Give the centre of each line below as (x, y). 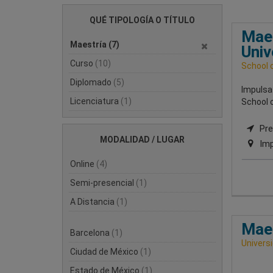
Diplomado (92, 82)
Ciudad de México (105, 252)
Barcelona (91, 233)
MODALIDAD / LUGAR (142, 140)
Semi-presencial (103, 183)
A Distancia (93, 202)
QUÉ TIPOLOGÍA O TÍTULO (142, 20)
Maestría (89, 44)
